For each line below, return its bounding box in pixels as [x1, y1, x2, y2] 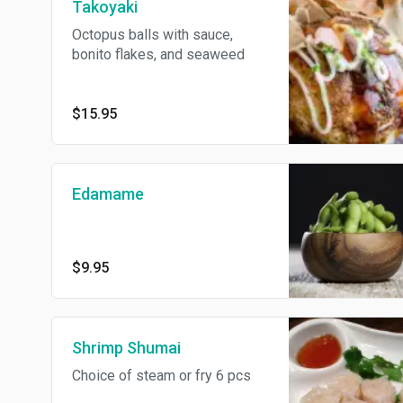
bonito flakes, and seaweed [72, 45, 245, 63]
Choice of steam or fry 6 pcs [72, 367, 251, 385]
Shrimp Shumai [72, 338, 181, 358]
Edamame [72, 184, 144, 203]
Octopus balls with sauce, [72, 25, 233, 43]
